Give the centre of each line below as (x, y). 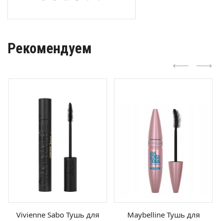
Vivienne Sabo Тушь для (58, 215)
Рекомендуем (50, 49)
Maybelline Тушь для (163, 215)
